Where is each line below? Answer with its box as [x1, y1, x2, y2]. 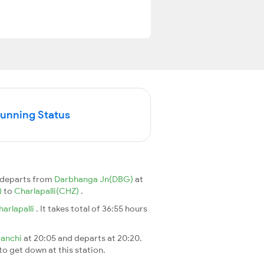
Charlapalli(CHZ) [14, 185, 81, 196]
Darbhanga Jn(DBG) [54, 173, 135, 184]
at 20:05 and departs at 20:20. [24, 232, 142, 243]
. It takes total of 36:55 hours [36, 203, 147, 214]
